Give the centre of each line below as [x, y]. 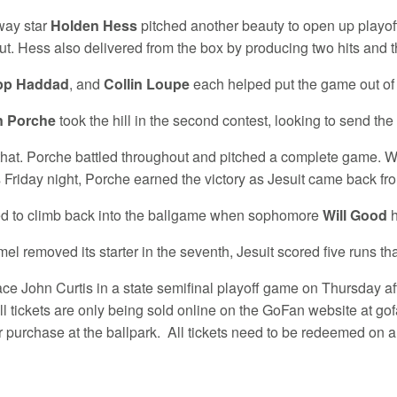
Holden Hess [94, 26]
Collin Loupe [147, 84]
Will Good [355, 215]
